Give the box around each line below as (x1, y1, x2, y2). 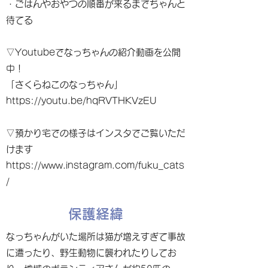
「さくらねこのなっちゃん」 (6, 80, 123, 89)
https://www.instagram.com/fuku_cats (6, 161, 184, 170)
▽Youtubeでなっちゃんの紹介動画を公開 (6, 48, 181, 57)
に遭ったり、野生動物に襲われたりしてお (6, 248, 176, 257)
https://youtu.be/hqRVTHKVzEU (6, 96, 157, 105)
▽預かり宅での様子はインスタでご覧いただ (6, 129, 185, 138)
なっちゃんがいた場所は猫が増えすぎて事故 (6, 232, 185, 241)
